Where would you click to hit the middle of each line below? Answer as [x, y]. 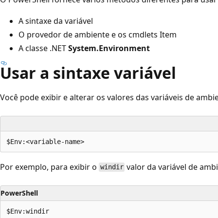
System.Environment [109, 48]
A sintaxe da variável [56, 21]
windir [112, 167]
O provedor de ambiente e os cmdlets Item [98, 34]
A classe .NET [43, 48]
